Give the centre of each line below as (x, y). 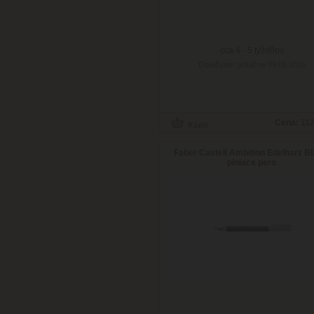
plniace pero (252, 163)
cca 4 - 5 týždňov (252, 50)
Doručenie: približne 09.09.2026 (252, 64)
